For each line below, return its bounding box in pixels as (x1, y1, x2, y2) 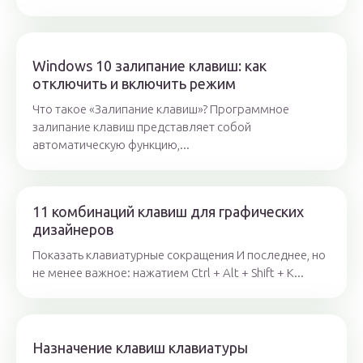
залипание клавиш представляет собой (32, 120, 251, 135)
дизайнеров (32, 221, 113, 238)
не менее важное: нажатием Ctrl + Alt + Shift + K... (32, 266, 304, 280)
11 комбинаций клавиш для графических (32, 203, 304, 220)
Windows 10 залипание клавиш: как (32, 58, 267, 75)
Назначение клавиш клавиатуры (32, 340, 248, 357)
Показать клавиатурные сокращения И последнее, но (32, 248, 326, 263)
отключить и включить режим (32, 75, 236, 92)
